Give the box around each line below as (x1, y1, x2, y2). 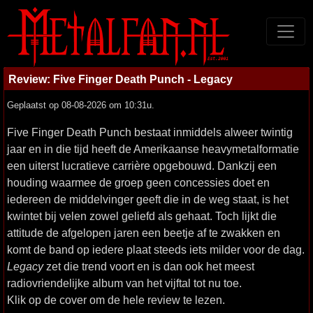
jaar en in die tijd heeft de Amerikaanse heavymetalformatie (7, 143, 299, 155)
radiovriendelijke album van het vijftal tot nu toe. (7, 277, 242, 289)
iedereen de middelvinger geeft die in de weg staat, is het (7, 193, 289, 205)
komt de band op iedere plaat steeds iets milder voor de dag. (7, 243, 305, 256)
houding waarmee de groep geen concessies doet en (7, 176, 270, 189)
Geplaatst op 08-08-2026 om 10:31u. (7, 100, 154, 110)
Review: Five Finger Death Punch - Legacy (8, 73, 233, 85)
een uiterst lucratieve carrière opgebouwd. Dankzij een (7, 159, 277, 172)
